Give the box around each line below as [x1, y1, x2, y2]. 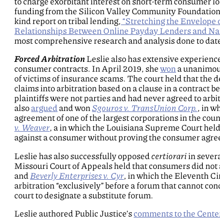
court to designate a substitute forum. [14, 190, 154, 200]
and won [57, 103, 92, 113]
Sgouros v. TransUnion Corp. [92, 103, 198, 113]
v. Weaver [14, 123, 50, 133]
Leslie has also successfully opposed [14, 151, 152, 161]
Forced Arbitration [14, 54, 85, 64]
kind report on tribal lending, [14, 16, 121, 26]
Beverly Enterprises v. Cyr [30, 170, 124, 181]
